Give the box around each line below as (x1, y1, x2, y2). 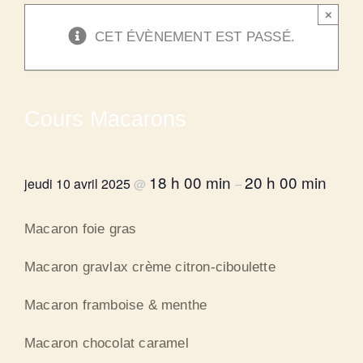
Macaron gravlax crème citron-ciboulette (24, 259, 275, 275)
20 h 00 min (245, 170, 327, 193)
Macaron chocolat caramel (24, 335, 189, 352)
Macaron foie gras (24, 221, 137, 237)
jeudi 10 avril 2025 (24, 173, 134, 193)
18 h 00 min (149, 170, 235, 193)
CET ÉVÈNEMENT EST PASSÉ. (95, 29, 295, 45)
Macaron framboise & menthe (24, 297, 207, 314)
